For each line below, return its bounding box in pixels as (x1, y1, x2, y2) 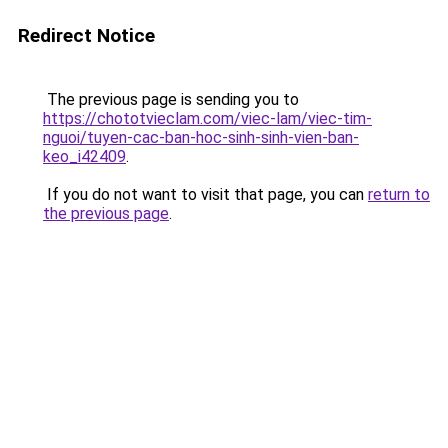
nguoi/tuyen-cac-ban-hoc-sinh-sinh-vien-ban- (43, 128, 359, 147)
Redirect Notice (18, 24, 155, 47)
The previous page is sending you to (43, 90, 299, 109)
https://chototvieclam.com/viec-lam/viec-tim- (43, 109, 372, 128)
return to (368, 185, 430, 204)
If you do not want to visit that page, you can (43, 185, 368, 204)
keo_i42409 (43, 147, 126, 166)
